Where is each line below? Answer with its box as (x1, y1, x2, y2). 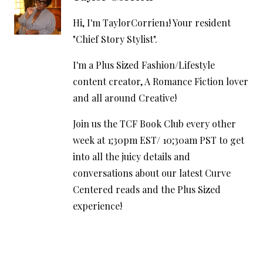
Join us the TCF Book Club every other (73, 117, 236, 130)
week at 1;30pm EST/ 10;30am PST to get (73, 133, 244, 146)
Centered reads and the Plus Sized (73, 183, 221, 195)
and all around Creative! (73, 91, 177, 104)
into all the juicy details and (73, 150, 190, 163)
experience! (73, 199, 122, 212)
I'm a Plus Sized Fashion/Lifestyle (73, 58, 215, 71)
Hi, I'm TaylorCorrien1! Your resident (73, 16, 231, 29)
